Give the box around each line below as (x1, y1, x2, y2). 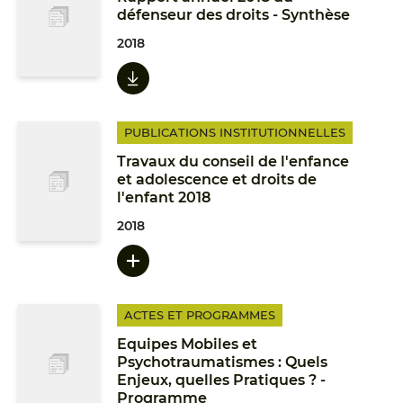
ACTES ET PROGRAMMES (124, 308, 275, 322)
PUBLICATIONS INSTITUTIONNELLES (124, 125, 345, 139)
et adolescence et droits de (117, 171, 317, 188)
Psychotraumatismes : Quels (117, 354, 327, 371)
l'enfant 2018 (117, 189, 210, 206)
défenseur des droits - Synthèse (117, 6, 350, 23)
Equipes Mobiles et (117, 336, 257, 353)
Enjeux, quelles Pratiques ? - (117, 372, 326, 389)
